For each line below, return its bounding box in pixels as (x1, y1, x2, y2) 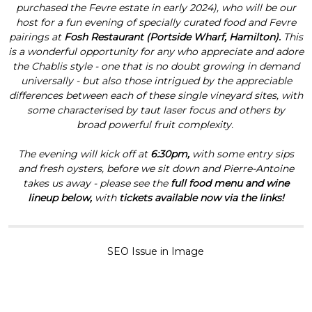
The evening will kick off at (18, 147, 148, 160)
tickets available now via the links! (116, 191, 284, 204)
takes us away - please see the (23, 176, 171, 189)
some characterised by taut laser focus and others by (27, 103, 285, 116)
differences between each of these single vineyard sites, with (9, 88, 303, 102)
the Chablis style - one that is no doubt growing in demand (13, 59, 299, 72)
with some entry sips (189, 147, 294, 160)
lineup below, (28, 191, 95, 204)
